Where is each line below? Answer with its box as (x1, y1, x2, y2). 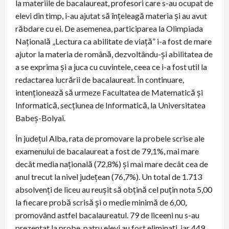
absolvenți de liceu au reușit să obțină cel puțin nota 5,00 (15, 184, 212, 194)
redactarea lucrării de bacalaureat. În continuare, (15, 74, 184, 84)
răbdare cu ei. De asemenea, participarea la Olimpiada (15, 23, 203, 33)
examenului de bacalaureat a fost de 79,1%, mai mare (15, 146, 199, 156)
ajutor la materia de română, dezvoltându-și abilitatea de (15, 49, 213, 59)
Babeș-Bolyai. (15, 112, 65, 123)
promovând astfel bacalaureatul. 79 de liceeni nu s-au (15, 210, 199, 220)
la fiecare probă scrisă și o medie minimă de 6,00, (15, 197, 187, 207)
